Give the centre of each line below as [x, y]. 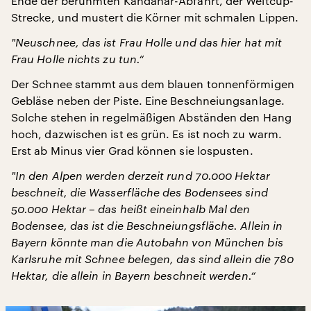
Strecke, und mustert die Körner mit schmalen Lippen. [155, 17]
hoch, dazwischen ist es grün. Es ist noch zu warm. [146, 134]
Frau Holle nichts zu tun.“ [78, 59]
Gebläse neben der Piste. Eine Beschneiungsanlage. [148, 100]
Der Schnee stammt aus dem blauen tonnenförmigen [153, 84]
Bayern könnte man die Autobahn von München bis [147, 242]
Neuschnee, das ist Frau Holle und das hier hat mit [149, 42]
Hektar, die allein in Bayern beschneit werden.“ [133, 275]
